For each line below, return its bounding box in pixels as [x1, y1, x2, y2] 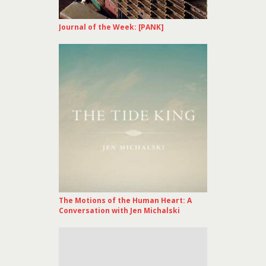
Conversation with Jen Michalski [59, 205, 180, 216]
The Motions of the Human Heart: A [59, 195, 192, 205]
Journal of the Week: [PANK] [59, 22, 164, 32]
